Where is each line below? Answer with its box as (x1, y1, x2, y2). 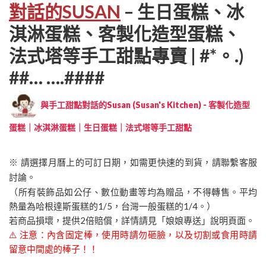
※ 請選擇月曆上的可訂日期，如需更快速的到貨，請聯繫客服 (9, 156, 257, 168)
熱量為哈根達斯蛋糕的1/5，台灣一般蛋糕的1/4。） (9, 200, 216, 211)
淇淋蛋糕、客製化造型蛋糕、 (9, 22, 240, 44)
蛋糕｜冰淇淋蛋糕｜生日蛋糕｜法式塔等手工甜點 (9, 122, 192, 132)
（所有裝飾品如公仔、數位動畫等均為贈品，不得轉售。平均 (9, 186, 257, 197)
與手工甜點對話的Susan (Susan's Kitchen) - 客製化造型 (39, 100, 250, 110)
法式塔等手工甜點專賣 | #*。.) (9, 44, 244, 66)
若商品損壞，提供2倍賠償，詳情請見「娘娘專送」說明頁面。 (9, 214, 255, 226)
